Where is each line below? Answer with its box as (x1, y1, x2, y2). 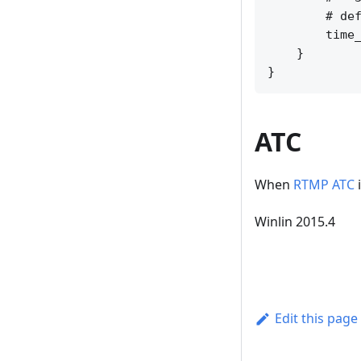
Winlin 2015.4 (255, 213, 335, 231)
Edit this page (274, 309, 358, 328)
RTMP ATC (293, 176, 355, 194)
